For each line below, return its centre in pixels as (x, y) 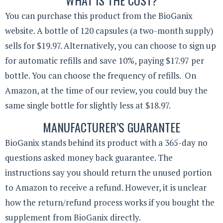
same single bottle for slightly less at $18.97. (88, 105)
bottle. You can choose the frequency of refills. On (101, 75)
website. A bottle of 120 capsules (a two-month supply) (109, 30)
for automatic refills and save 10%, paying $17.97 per (105, 60)
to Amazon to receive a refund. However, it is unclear (106, 188)
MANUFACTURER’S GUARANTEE (111, 127)
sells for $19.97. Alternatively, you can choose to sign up (111, 45)
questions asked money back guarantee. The (89, 158)
